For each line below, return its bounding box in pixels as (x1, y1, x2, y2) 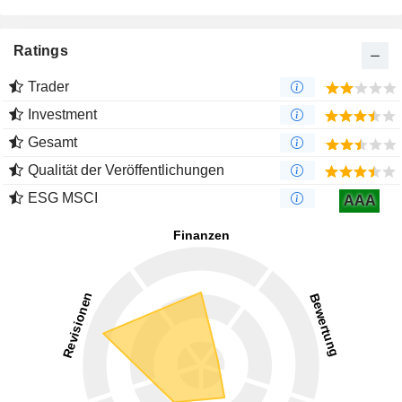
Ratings (13, 43, 68, 59)
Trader (28, 79, 69, 95)
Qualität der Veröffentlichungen (28, 162, 224, 179)
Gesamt (28, 135, 77, 151)
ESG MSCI (28, 190, 98, 206)
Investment (28, 107, 97, 123)
